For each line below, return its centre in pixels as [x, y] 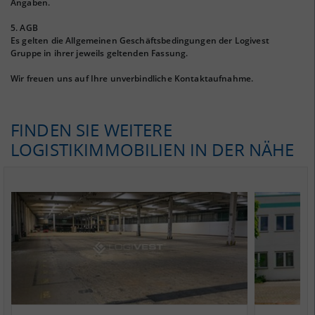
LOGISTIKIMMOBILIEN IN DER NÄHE [153, 149]
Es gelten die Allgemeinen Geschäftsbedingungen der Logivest [140, 40]
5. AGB [24, 28]
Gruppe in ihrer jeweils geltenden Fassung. [99, 53]
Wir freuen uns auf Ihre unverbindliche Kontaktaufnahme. [132, 78]
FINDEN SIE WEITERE [91, 130]
